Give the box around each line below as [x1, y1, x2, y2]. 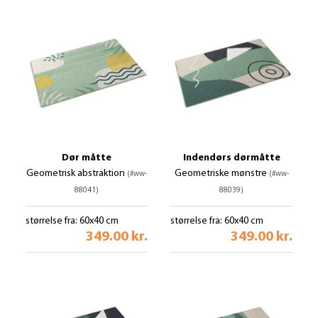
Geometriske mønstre [174, 168, 269, 179]
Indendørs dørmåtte [182, 153, 280, 163]
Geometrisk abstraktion [26, 168, 127, 179]
